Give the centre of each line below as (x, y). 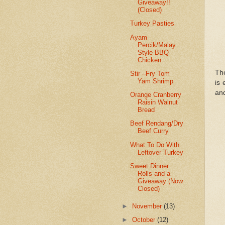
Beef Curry (153, 131)
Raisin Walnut (158, 102)
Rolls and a (154, 173)
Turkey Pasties (152, 24)
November (148, 206)
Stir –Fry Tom (150, 73)
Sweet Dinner (150, 166)
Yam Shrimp (156, 81)
